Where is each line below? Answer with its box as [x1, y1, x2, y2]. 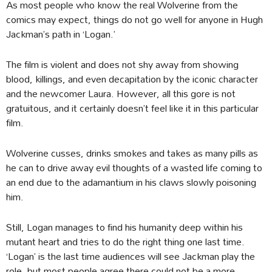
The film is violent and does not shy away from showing [6, 53, 239, 74]
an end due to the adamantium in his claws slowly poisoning [6, 171, 256, 192]
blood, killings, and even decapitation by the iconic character [6, 68, 258, 89]
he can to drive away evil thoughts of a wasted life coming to [6, 157, 262, 177]
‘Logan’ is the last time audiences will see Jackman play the [6, 245, 255, 266]
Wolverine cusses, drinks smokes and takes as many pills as [6, 142, 258, 163]
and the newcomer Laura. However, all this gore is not [6, 83, 236, 103]
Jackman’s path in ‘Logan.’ [6, 23, 115, 44]
